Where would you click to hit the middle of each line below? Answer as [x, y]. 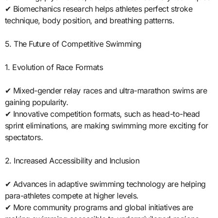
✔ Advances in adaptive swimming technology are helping [105, 184]
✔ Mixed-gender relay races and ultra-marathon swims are [106, 90]
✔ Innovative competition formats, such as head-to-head [102, 114]
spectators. [24, 137]
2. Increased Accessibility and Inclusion [72, 160]
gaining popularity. [36, 102]
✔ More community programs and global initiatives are [99, 207]
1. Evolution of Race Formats [54, 67]
